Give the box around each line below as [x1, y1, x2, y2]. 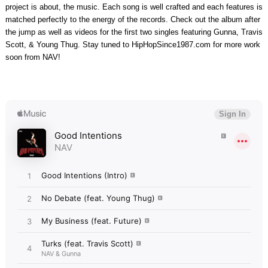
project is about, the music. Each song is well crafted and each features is [5, 2, 263, 12]
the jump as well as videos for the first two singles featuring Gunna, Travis [5, 28, 263, 37]
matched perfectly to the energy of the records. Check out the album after [5, 15, 260, 25]
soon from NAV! [5, 53, 60, 62]
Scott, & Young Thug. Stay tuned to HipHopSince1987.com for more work [5, 40, 260, 50]
